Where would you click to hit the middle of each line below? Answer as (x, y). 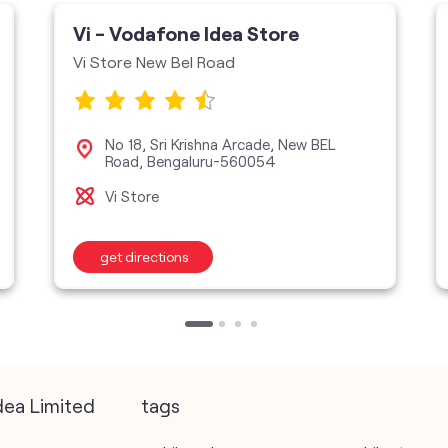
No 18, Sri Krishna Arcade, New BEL (220, 143)
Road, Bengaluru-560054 (190, 160)
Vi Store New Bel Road (154, 61)
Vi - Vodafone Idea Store (186, 32)
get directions (144, 256)
